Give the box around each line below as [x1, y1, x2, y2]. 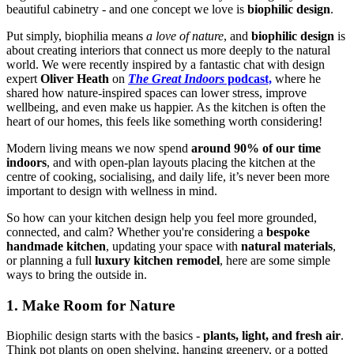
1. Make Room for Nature [6, 296, 175, 314]
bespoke [266, 225, 310, 239]
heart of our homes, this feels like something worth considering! [6, 115, 322, 129]
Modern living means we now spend [6, 141, 191, 156]
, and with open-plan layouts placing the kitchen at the [47, 156, 315, 170]
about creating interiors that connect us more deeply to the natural [6, 43, 330, 58]
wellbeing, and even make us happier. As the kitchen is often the [6, 100, 326, 115]
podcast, [224, 72, 272, 86]
